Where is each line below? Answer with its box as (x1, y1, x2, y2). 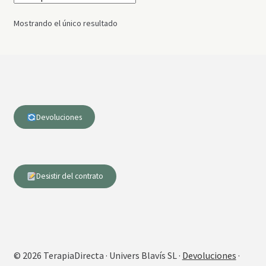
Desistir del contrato (36, 171, 103, 182)
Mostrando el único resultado (13, 18, 118, 29)
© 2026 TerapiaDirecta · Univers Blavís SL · (13, 249, 182, 262)
